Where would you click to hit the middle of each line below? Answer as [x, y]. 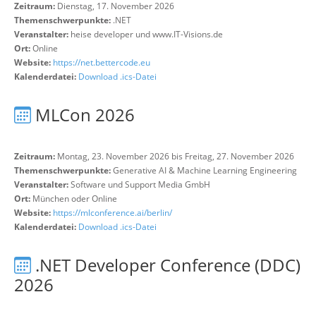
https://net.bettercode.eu [102, 62]
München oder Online [75, 199]
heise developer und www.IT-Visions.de [147, 34]
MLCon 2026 [85, 115]
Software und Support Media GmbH [140, 184]
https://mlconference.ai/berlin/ [113, 213]
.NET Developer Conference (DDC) [168, 265]
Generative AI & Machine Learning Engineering [205, 170]
